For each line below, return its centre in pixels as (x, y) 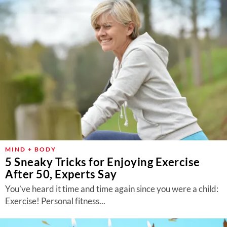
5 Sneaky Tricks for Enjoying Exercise (103, 162)
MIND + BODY (31, 149)
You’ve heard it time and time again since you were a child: (112, 189)
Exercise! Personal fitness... (55, 201)
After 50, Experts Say (61, 174)
